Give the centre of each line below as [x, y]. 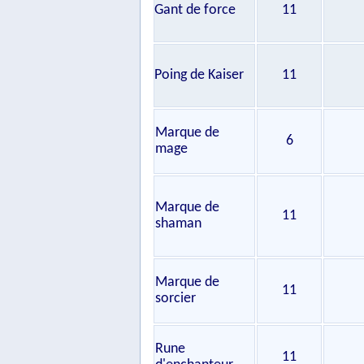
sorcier [175, 299]
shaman [178, 224]
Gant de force [195, 10]
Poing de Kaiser [199, 75]
